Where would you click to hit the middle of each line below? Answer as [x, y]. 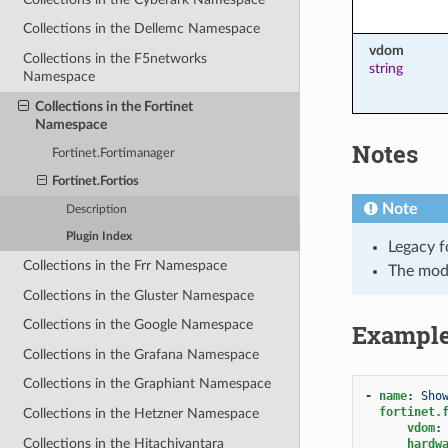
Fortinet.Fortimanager [114, 153]
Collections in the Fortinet [113, 106]
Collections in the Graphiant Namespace [147, 384]
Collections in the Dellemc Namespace [142, 29]
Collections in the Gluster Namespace [139, 295]
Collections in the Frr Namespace [125, 265]
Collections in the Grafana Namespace [141, 354]
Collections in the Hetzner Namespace [141, 414]
